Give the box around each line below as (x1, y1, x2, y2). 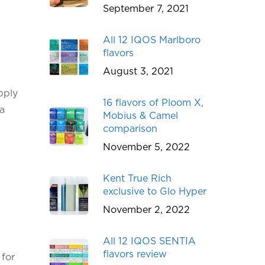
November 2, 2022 (103, 204, 190, 216)
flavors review (103, 248, 167, 260)
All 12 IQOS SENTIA (103, 235, 196, 247)
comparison (103, 123, 158, 135)
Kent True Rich (103, 173, 172, 185)
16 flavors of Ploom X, (103, 97, 204, 109)
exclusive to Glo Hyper (103, 186, 207, 198)
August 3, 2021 (103, 66, 174, 77)
